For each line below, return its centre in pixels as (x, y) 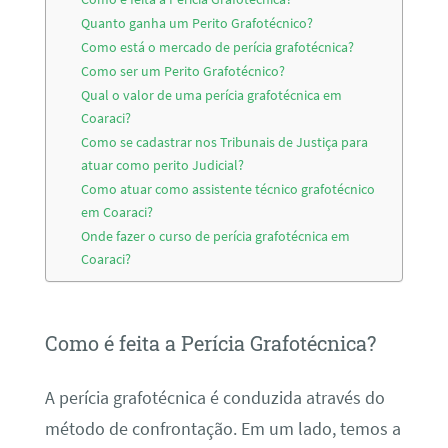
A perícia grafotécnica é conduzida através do (214, 397)
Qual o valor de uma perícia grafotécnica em (212, 95)
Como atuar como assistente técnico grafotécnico (228, 189)
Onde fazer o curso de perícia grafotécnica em (216, 236)
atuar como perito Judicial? (163, 165)
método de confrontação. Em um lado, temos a (222, 428)
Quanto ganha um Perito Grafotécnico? (197, 23)
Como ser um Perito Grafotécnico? (183, 71)
